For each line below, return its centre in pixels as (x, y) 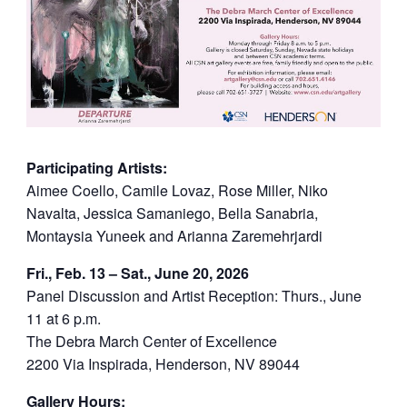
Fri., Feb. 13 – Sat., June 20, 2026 (137, 273)
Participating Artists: (96, 167)
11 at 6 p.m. (63, 318)
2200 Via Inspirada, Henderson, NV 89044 (163, 363)
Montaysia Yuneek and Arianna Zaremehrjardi (174, 235)
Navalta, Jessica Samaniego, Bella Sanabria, (172, 213)
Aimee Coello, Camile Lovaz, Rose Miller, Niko (177, 190)
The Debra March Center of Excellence (151, 341)
